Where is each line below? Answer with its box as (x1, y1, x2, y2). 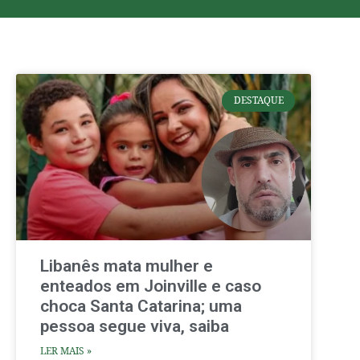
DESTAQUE (233, 93, 284, 108)
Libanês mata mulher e (40, 256, 213, 276)
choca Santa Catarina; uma (40, 297, 242, 317)
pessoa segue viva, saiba (40, 317, 229, 337)
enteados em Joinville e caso (40, 276, 261, 297)
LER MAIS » (40, 344, 92, 358)
